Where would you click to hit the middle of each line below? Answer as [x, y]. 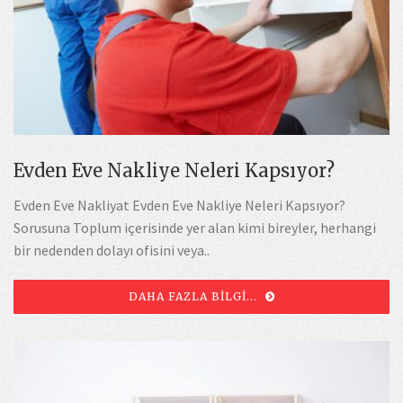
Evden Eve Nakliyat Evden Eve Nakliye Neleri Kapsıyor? [179, 205]
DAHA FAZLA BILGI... [194, 296]
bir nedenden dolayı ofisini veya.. [112, 250]
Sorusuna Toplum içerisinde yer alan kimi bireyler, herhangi [195, 227]
